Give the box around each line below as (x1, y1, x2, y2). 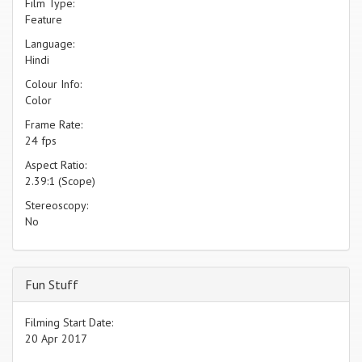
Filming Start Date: (25, 314, 113, 330)
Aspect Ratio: (25, 157, 86, 172)
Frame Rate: (25, 116, 82, 132)
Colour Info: (25, 76, 82, 91)
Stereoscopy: (25, 197, 88, 213)
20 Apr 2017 (25, 330, 87, 346)
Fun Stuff (25, 276, 78, 293)
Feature (25, 11, 62, 27)
